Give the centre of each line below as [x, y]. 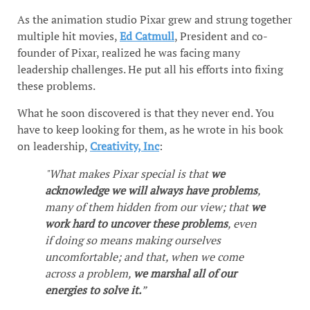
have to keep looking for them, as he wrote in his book [150, 129]
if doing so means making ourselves [133, 240]
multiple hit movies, [69, 36]
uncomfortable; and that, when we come [144, 256]
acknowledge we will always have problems [151, 190]
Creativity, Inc [125, 146]
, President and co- [221, 36]
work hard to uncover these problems [136, 223]
